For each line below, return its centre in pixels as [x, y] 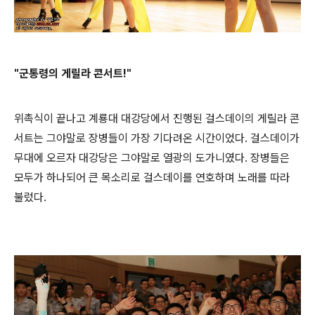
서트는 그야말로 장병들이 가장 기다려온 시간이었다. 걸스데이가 [157, 139]
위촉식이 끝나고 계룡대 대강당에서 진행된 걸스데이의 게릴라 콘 [157, 119]
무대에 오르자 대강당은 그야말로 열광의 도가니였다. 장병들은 [152, 158]
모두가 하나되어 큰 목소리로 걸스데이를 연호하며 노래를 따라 [152, 178]
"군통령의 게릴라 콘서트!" [73, 74]
